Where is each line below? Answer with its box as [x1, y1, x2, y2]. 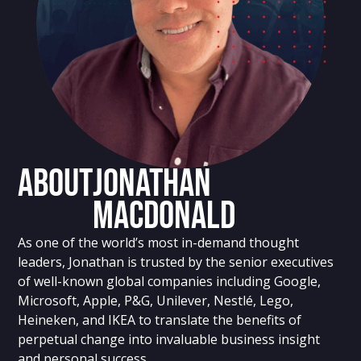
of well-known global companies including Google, [18, 272, 322, 291]
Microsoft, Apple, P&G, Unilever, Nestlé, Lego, [18, 292, 294, 310]
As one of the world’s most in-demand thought [18, 234, 300, 252]
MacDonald [93, 193, 236, 240]
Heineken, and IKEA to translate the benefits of [18, 311, 302, 330]
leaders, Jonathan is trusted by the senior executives [18, 253, 334, 272]
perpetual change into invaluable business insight [18, 330, 321, 349]
